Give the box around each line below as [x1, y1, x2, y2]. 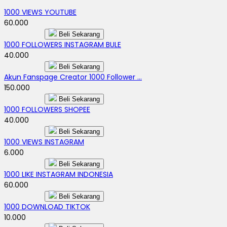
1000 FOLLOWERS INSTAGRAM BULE [4, 39, 121, 50]
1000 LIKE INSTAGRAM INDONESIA [4, 169, 113, 179]
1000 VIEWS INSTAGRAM [4, 136, 84, 147]
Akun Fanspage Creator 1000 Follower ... [4, 71, 142, 82]
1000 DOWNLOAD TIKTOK [4, 201, 90, 212]
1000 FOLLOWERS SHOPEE [4, 104, 90, 115]
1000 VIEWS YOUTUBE [4, 7, 77, 17]
